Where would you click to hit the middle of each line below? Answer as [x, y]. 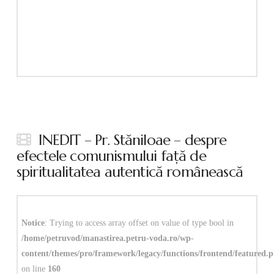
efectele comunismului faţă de [111, 156]
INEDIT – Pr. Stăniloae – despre [133, 140]
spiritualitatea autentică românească [129, 172]
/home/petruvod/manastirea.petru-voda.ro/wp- [107, 239]
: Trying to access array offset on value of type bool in [139, 223]
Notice [33, 223]
